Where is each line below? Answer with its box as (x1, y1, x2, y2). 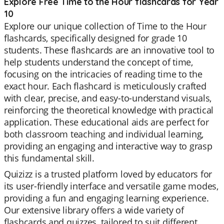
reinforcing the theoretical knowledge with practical (4, 104, 213, 116)
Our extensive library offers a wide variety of (4, 204, 184, 216)
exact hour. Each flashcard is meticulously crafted (4, 80, 206, 92)
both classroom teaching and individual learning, (4, 128, 204, 140)
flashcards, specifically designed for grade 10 (4, 32, 187, 44)
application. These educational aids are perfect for (4, 116, 209, 128)
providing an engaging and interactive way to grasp (4, 140, 212, 152)
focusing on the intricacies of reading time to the (4, 68, 202, 80)
